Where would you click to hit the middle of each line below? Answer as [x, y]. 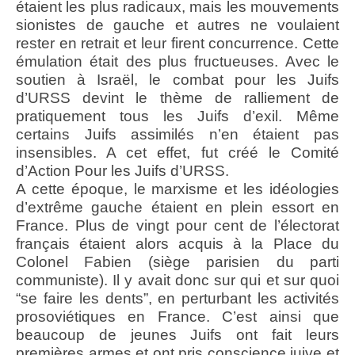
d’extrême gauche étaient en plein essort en [177, 208]
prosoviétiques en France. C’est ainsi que [177, 317]
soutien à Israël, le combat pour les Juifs [177, 80]
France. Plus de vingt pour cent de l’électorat [177, 226]
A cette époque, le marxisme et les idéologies [177, 189]
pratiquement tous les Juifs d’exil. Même [177, 116]
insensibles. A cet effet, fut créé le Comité [177, 153]
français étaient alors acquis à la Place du [177, 244]
